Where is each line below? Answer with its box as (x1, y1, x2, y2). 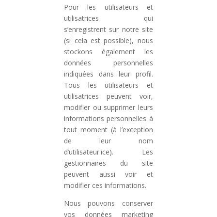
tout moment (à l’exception (64, 125, 153, 134)
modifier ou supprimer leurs (64, 103, 153, 112)
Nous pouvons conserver (64, 199, 153, 208)
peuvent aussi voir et (64, 170, 153, 179)
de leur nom (64, 136, 153, 145)
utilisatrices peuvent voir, (64, 92, 153, 101)
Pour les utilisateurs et (64, 2, 153, 12)
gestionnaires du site (64, 158, 153, 168)
